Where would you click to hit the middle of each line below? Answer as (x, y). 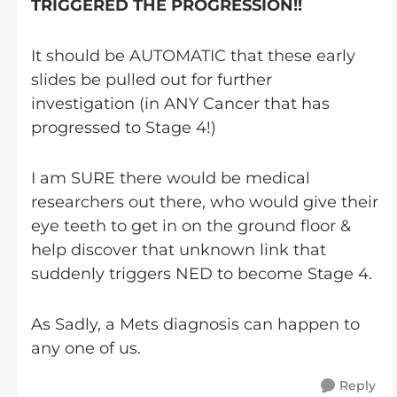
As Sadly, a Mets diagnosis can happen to (195, 324)
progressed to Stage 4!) (124, 128)
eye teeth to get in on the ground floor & (191, 226)
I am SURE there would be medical (171, 178)
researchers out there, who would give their (205, 202)
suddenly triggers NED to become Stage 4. (202, 274)
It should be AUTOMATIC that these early (193, 56)
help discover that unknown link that (179, 250)
